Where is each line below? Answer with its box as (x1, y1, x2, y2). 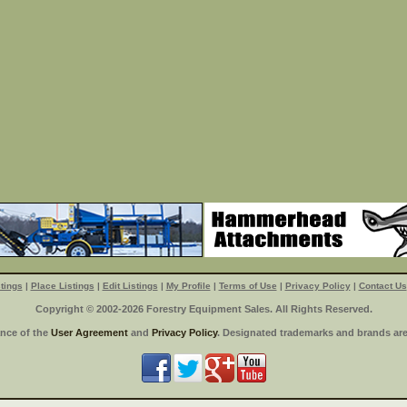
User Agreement (51, 326, 128, 338)
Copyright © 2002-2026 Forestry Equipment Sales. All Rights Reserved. (35, 303, 372, 314)
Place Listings (30, 280, 94, 291)
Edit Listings (102, 280, 158, 291)
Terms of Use (218, 280, 277, 291)
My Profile (165, 280, 211, 291)
